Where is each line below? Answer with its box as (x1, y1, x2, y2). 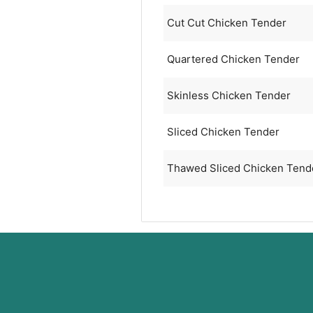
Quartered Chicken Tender (166, 52, 300, 66)
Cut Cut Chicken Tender (166, 15, 286, 29)
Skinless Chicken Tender (166, 88, 291, 102)
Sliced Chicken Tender (166, 124, 279, 138)
